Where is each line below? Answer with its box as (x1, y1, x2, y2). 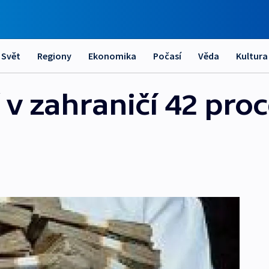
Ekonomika (88, 50, 136, 62)
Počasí (153, 50, 181, 62)
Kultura (236, 50, 268, 62)
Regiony (37, 50, 71, 62)
